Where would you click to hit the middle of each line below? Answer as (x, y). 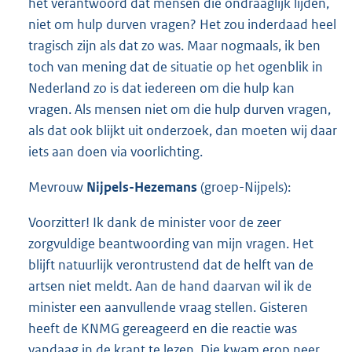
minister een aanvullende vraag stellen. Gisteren (168, 308)
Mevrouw (57, 187)
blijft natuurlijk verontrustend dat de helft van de (171, 265)
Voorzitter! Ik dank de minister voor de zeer (155, 223)
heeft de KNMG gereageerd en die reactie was (163, 329)
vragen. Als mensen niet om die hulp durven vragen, (180, 110)
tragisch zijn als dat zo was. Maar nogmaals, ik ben (174, 46)
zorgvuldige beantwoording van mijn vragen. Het (171, 244)
